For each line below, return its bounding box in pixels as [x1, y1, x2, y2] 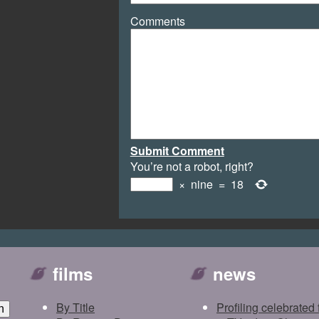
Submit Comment [130, 142, 224, 159]
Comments [130, 13, 185, 30]
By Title [56, 299, 95, 316]
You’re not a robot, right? [130, 158, 253, 175]
